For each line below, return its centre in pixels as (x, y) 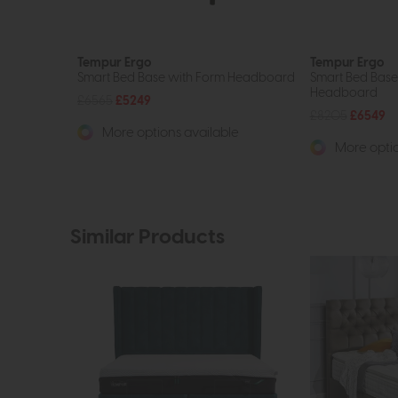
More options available (169, 133)
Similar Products (147, 238)
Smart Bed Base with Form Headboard (186, 78)
